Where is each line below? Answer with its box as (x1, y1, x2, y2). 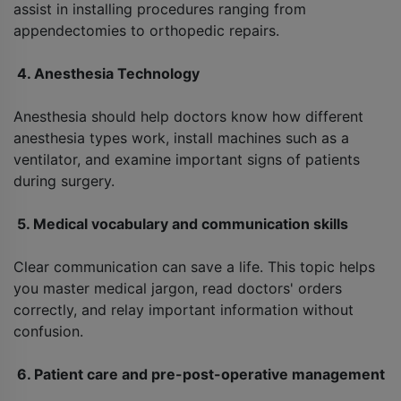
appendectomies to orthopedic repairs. (13, 21, 279, 40)
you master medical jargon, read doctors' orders (13, 279, 342, 298)
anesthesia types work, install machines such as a (13, 129, 349, 148)
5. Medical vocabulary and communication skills (13, 215, 348, 234)
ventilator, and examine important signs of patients (13, 150, 360, 169)
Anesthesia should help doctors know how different (13, 107, 363, 126)
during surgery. (13, 172, 115, 191)
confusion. (13, 322, 83, 341)
